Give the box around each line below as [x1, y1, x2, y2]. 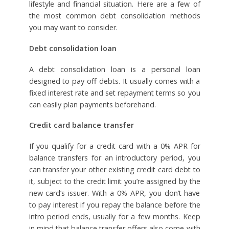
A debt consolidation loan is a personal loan [29, 64, 200, 74]
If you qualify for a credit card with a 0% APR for [29, 141, 200, 151]
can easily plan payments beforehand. [29, 99, 156, 109]
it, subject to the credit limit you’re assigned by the [29, 176, 200, 187]
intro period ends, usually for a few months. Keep [29, 212, 200, 222]
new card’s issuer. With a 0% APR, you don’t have [29, 188, 200, 198]
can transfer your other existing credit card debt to [29, 165, 200, 175]
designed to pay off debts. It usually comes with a [29, 76, 200, 86]
